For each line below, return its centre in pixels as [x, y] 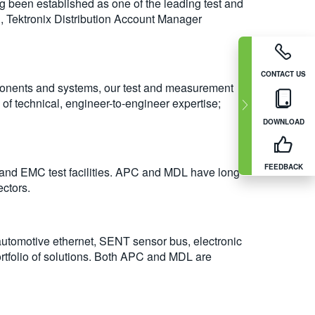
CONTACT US [283, 73]
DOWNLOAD [283, 121]
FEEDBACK [283, 166]
